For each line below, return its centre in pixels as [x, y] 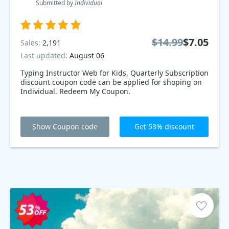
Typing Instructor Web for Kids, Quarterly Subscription [114, 73]
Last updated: [45, 55]
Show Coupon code [65, 127]
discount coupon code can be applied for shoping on [111, 82]
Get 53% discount [164, 127]
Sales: [31, 42]
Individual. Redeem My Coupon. [75, 91]
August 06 [87, 55]
